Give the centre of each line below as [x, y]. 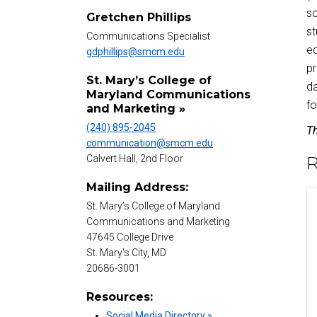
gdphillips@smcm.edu [136, 52]
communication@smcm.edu [150, 143]
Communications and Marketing [158, 222]
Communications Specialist [148, 36]
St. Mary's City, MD [126, 253]
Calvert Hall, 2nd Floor [135, 159]
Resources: [120, 297]
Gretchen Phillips [139, 18]
